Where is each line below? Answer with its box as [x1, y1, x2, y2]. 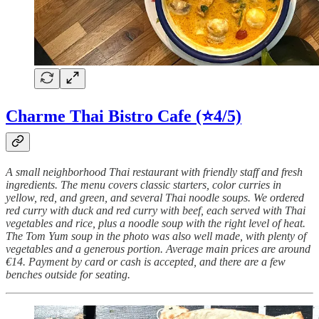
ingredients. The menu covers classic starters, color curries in [6, 179, 281, 192]
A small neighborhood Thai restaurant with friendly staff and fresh [6, 166, 303, 179]
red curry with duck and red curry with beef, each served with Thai [6, 204, 305, 217]
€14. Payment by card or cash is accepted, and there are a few [6, 256, 286, 268]
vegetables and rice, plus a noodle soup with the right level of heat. [6, 217, 305, 230]
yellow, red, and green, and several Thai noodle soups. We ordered [6, 192, 304, 204]
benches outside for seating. [6, 268, 130, 281]
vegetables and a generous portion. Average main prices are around [6, 243, 310, 256]
